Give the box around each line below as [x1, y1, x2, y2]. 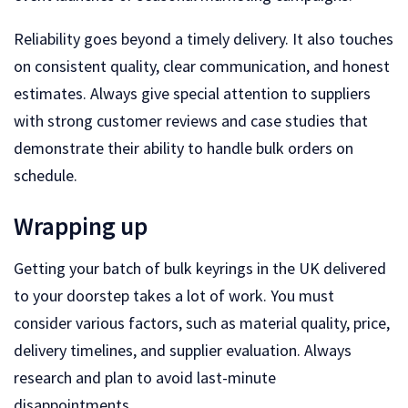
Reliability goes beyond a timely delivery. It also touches [14, 27, 393, 49]
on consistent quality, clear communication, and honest [14, 55, 390, 76]
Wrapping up [14, 210, 148, 242]
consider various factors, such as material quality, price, [14, 311, 390, 333]
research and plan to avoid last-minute [14, 366, 276, 388]
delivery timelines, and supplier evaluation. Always [14, 339, 352, 361]
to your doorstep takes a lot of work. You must [14, 284, 334, 306]
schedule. [14, 164, 77, 186]
